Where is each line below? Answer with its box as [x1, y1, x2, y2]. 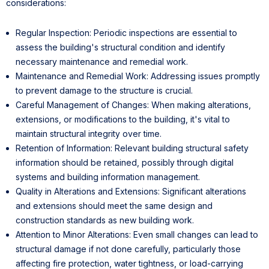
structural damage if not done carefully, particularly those [16, 243, 241, 254]
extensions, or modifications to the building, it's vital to [16, 113, 230, 124]
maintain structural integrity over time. [16, 128, 162, 139]
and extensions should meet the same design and [16, 200, 213, 211]
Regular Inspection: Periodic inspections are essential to [16, 27, 237, 38]
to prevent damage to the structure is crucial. [16, 85, 193, 95]
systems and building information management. [16, 171, 200, 182]
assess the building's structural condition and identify [16, 41, 225, 52]
